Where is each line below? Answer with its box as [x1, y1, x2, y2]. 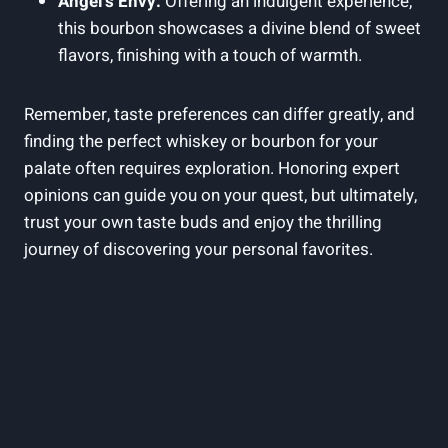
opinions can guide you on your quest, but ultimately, [24, 182, 417, 208]
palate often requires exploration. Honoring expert [24, 155, 400, 181]
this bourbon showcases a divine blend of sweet [58, 15, 421, 41]
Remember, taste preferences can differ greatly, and [24, 101, 415, 127]
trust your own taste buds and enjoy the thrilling [24, 209, 382, 235]
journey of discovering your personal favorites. [24, 236, 373, 262]
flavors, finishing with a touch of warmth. [58, 42, 362, 68]
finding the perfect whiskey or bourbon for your [24, 128, 378, 154]
